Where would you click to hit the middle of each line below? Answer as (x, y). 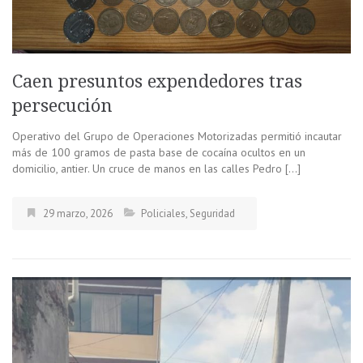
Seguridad (212, 214)
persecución (65, 106)
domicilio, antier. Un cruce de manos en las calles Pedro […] (156, 169)
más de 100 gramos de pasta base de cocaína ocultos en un (159, 153)
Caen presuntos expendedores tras (157, 82)
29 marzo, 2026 (78, 214)
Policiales (163, 214)
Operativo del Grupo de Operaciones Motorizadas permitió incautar (177, 137)
